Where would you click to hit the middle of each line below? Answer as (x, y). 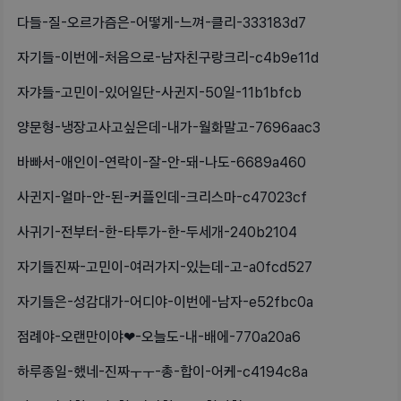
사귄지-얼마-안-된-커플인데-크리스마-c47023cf (162, 198)
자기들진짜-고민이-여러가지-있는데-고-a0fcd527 (165, 268)
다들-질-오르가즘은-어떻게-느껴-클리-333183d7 (162, 23)
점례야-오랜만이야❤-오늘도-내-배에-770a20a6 (159, 337)
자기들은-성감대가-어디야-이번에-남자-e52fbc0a (165, 303)
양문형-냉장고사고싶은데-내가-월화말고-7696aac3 (169, 128)
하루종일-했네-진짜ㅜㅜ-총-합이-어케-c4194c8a (162, 372)
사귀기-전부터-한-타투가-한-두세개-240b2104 (157, 233)
